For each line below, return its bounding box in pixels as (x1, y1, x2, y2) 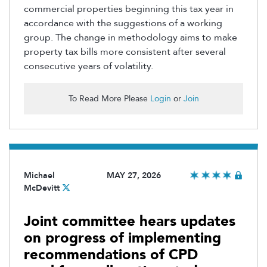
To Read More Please (68, 92, 150, 104)
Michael (24, 169, 55, 181)
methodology (118, 30, 178, 44)
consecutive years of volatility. (24, 59, 153, 73)
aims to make (180, 30, 237, 44)
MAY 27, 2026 (106, 169, 161, 181)
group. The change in (24, 30, 116, 44)
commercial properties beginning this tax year (24, 2, 223, 15)
